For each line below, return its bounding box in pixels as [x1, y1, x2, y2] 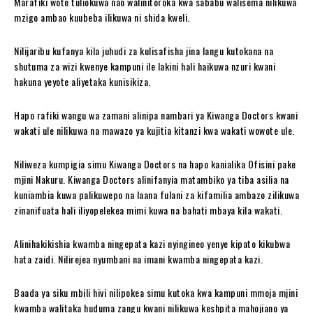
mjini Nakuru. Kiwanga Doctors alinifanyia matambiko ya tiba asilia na [14, 171, 289, 187]
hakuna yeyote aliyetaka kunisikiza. [14, 73, 151, 89]
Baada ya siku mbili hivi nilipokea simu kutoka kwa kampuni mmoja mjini [14, 284, 298, 300]
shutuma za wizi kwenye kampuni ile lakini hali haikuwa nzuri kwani [14, 58, 275, 73]
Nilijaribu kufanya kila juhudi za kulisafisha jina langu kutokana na [14, 43, 273, 58]
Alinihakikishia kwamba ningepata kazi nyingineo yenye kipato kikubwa [14, 235, 290, 251]
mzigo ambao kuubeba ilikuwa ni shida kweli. [14, 9, 190, 24]
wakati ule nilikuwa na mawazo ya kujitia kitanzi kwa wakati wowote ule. [14, 122, 295, 138]
